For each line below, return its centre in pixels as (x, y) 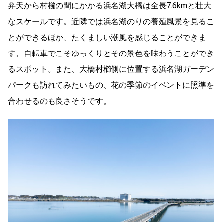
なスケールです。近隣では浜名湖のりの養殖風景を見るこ (111, 21)
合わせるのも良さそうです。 (59, 101)
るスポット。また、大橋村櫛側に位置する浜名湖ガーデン (111, 69)
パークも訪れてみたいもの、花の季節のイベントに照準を (111, 85)
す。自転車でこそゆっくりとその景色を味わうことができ (111, 53)
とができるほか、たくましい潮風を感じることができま (107, 37)
